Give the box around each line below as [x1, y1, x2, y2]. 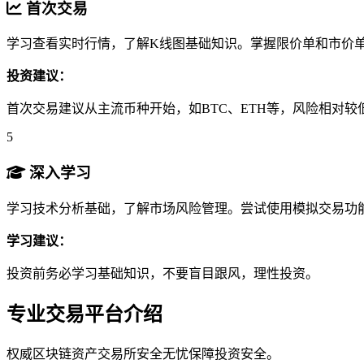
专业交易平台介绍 [6, 303, 162, 325]
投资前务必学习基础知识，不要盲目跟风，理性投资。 [6, 266, 318, 280]
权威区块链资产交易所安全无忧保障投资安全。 [6, 346, 279, 361]
